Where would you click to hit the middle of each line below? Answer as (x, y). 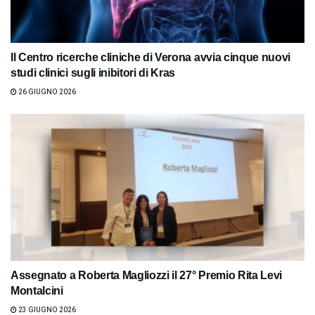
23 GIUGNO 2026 (46, 309)
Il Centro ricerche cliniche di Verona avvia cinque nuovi (151, 57)
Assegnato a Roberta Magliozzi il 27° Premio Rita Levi (147, 275)
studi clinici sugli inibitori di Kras (93, 72)
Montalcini (37, 290)
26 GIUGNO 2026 (46, 91)
